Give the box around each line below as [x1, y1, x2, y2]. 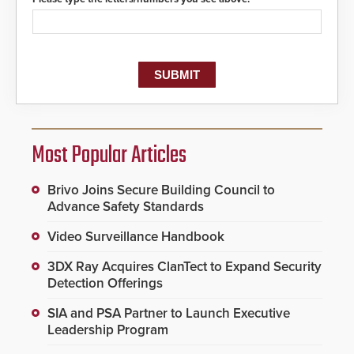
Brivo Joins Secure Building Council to [47, 181, 275, 198]
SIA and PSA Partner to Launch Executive [47, 304, 290, 322]
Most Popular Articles [32, 137, 186, 174]
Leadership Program [47, 321, 168, 338]
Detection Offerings [47, 274, 163, 292]
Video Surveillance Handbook [47, 228, 224, 245]
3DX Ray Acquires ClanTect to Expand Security [47, 258, 322, 275]
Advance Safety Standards [47, 198, 204, 215]
